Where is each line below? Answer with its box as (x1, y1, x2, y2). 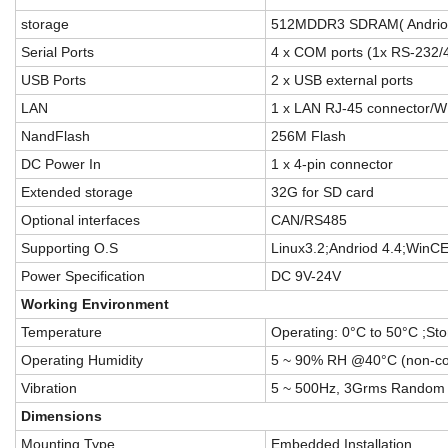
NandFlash (21, 128, 90, 144)
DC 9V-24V (271, 268, 341, 284)
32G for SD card (271, 184, 374, 200)
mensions (35, 408, 102, 424)
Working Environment (21, 296, 169, 312)
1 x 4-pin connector (271, 156, 393, 172)
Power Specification (21, 268, 145, 284)
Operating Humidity (21, 352, 143, 368)
